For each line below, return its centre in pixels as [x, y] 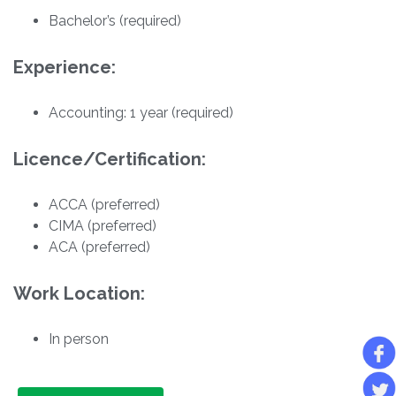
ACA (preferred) [99, 247]
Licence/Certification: [110, 160]
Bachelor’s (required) [115, 21]
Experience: [65, 68]
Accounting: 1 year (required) [141, 113]
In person [79, 339]
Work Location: [79, 294]
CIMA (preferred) [103, 226]
